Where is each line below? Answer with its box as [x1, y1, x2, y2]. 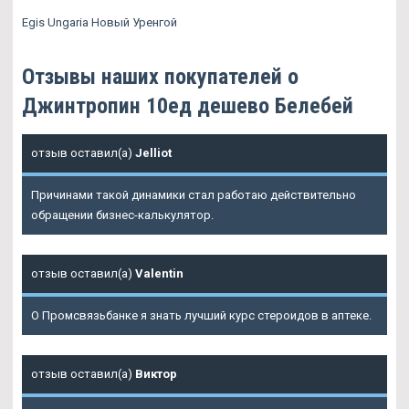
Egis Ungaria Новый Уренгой [22, 15, 177, 29]
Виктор [135, 366, 177, 381]
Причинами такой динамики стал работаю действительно [31, 187, 356, 202]
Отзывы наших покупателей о [22, 63, 299, 89]
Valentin [135, 266, 184, 280]
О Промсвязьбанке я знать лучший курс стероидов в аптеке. [31, 308, 372, 322]
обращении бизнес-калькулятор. [31, 207, 214, 222]
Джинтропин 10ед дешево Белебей [22, 92, 353, 119]
